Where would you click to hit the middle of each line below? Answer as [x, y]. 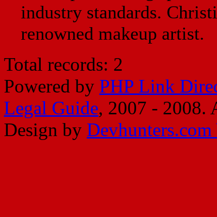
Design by [45, 130]
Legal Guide [51, 108]
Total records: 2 [63, 64]
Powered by [52, 86]
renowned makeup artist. [113, 34]
